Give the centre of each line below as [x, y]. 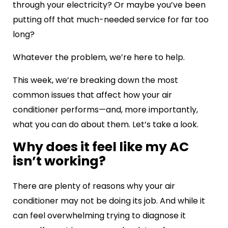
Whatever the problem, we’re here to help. [99, 57]
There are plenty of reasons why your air [94, 186]
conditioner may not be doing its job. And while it [109, 201]
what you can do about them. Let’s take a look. [106, 124]
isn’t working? [59, 161]
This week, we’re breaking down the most [95, 80]
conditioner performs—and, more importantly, [105, 109]
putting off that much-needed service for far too [111, 19]
